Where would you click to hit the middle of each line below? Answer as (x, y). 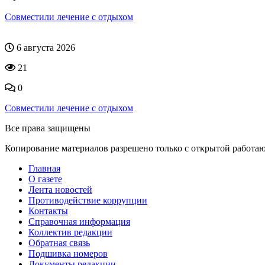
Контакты (48, 211)
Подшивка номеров (68, 253)
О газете (45, 179)
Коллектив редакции (70, 232)
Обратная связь (59, 243)
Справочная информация (79, 221)
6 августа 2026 (45, 47)
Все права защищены (48, 128)
